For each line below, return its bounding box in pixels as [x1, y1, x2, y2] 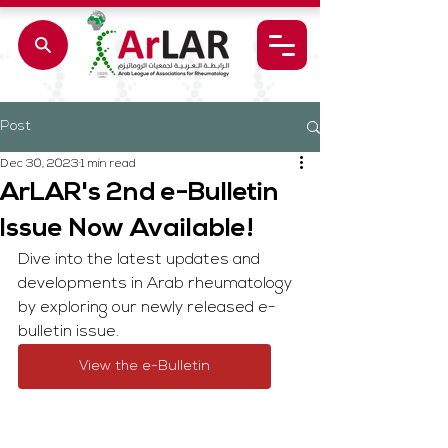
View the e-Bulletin [79, 359, 210, 374]
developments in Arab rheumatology [18, 276, 296, 292]
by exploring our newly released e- [18, 300, 276, 316]
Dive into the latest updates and [18, 252, 264, 268]
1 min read [81, 158, 136, 170]
